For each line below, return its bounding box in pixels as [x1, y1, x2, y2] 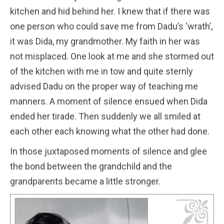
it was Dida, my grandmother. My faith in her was [10, 35, 200, 46]
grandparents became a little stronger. [10, 175, 160, 186]
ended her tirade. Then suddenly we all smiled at [10, 110, 200, 121]
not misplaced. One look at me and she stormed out [10, 50, 214, 61]
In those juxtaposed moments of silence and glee [10, 145, 207, 156]
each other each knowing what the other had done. [10, 125, 209, 136]
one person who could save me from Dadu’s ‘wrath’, [10, 20, 212, 31]
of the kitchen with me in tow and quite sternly [10, 65, 193, 76]
